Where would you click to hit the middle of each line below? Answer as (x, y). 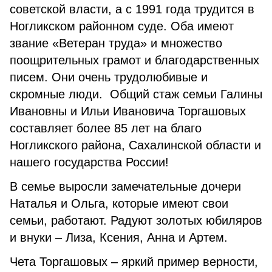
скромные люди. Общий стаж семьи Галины (136, 94)
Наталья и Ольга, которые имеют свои (119, 203)
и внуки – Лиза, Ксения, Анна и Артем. (119, 237)
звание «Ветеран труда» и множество (116, 43)
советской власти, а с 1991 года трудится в (132, 9)
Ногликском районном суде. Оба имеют (122, 26)
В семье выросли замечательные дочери (125, 186)
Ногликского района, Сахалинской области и (135, 145)
